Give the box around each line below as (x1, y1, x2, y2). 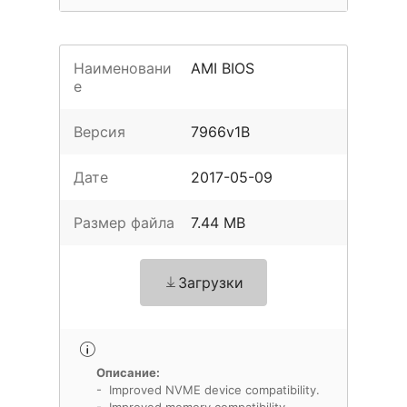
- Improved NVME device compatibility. (96, 382, 320, 397)
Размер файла (74, 213, 174, 232)
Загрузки (178, 273, 243, 292)
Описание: (96, 365, 160, 380)
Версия (74, 123, 125, 141)
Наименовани (74, 59, 172, 77)
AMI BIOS (191, 59, 255, 77)
